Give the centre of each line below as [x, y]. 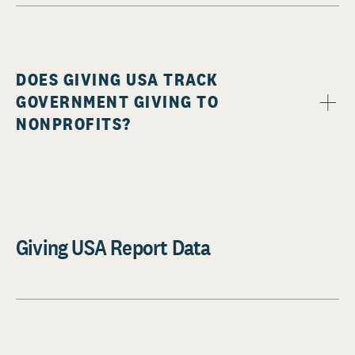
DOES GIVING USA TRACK [117, 80]
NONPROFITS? [74, 124]
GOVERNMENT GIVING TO [117, 102]
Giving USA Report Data [113, 248]
